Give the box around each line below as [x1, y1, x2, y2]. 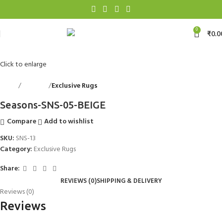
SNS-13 [16, 132, 36, 144]
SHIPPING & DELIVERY [96, 175, 162, 186]
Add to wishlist [44, 116, 94, 128]
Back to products [98, 80, 149, 92]
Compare [6, 116, 36, 128]
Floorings [21, 80, 49, 92]
